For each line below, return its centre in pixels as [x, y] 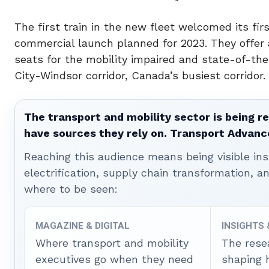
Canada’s [155, 76]
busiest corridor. [222, 76]
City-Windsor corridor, [73, 76]
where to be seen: [71, 189]
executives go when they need [114, 259]
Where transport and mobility [112, 243]
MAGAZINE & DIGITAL [83, 226]
